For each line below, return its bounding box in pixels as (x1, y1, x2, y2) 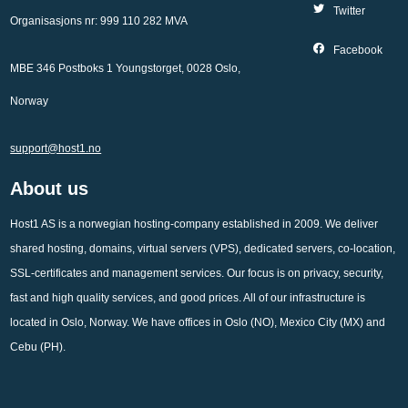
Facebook (332, 44, 382, 56)
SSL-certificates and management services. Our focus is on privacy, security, (10, 267, 384, 280)
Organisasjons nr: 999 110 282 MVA (10, 15, 189, 27)
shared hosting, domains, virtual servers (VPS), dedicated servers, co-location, (10, 242, 396, 255)
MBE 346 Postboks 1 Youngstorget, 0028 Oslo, (10, 62, 241, 75)
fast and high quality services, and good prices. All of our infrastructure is (10, 291, 366, 304)
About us (10, 178, 89, 199)
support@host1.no (10, 142, 102, 155)
